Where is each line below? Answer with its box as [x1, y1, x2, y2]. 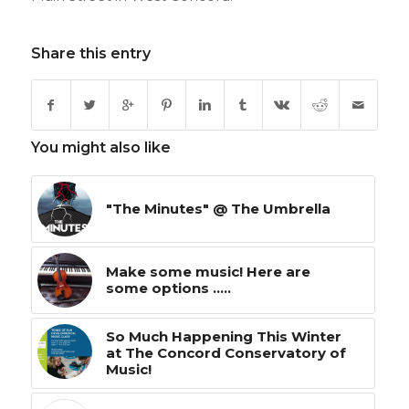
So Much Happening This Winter [105, 328, 341, 346]
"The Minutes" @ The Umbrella [105, 200, 330, 218]
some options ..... [105, 279, 231, 298]
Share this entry [30, 45, 151, 63]
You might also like [30, 139, 171, 157]
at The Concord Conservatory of [105, 344, 346, 362]
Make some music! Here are [105, 263, 310, 281]
